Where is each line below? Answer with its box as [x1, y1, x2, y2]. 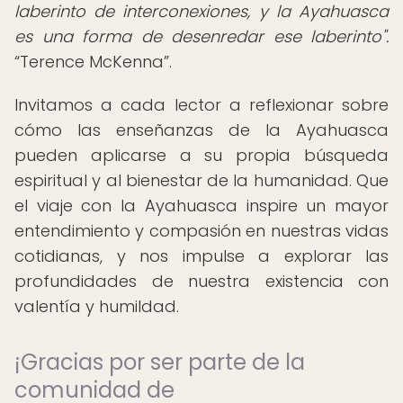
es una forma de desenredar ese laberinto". [14, 25, 389, 48]
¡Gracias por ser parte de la [14, 347, 305, 377]
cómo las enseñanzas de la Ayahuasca [14, 119, 389, 141]
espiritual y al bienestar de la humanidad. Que [14, 169, 389, 192]
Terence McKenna [20, 50, 164, 73]
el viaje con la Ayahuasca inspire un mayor [14, 194, 389, 217]
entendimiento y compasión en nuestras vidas [14, 219, 389, 242]
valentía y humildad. [14, 295, 179, 318]
